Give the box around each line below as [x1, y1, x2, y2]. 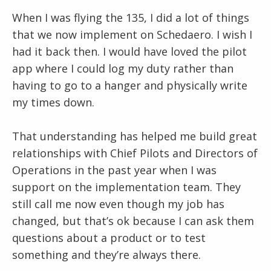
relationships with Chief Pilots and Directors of [12, 146, 258, 161]
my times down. [12, 95, 94, 110]
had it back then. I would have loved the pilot [12, 44, 247, 59]
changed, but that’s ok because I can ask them [12, 214, 254, 229]
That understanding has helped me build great [12, 129, 257, 144]
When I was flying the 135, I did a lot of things [12, 10, 249, 25]
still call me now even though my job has [12, 197, 224, 212]
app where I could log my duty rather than [12, 61, 233, 76]
